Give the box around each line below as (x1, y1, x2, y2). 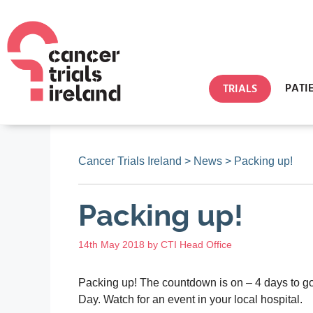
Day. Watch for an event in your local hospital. (78, 293, 303, 305)
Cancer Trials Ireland (78, 155, 182, 167)
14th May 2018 (78, 239, 145, 250)
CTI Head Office (161, 239, 232, 250)
